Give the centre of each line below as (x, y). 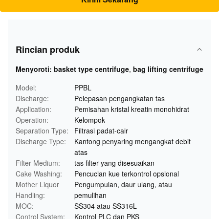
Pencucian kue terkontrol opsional (127, 174)
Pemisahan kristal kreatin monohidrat (132, 109)
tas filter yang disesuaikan (114, 163)
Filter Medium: (38, 163)
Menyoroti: (34, 69)
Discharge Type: (41, 141)
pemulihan (90, 195)
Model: (26, 88)
